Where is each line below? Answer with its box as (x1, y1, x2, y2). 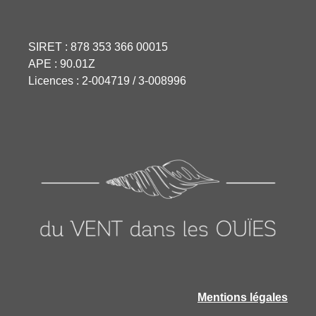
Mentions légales (197, 291, 288, 304)
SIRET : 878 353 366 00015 (28, 40, 168, 53)
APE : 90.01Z (28, 57, 95, 70)
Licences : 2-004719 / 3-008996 (28, 74, 186, 87)
